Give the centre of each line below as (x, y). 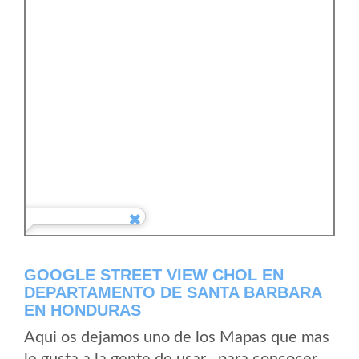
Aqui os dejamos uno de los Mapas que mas (177, 337)
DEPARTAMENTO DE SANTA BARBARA (173, 292)
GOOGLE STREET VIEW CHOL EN (154, 275)
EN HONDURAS (83, 310)
